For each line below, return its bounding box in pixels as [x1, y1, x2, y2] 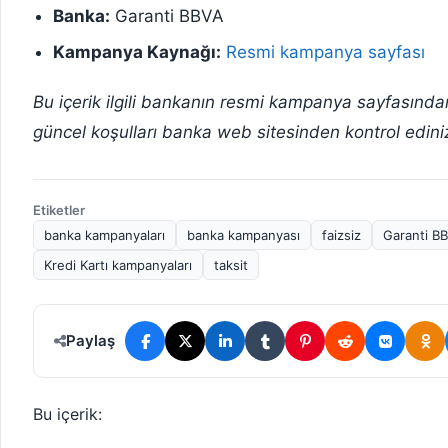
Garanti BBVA [110, 6, 224, 27]
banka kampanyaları [44, 227, 165, 244]
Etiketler [33, 202, 85, 219]
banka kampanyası [187, 227, 300, 244]
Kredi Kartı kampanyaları [44, 257, 192, 274]
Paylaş [66, 331, 115, 351]
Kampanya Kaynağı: [53, 42, 221, 63]
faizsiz [322, 227, 361, 244]
